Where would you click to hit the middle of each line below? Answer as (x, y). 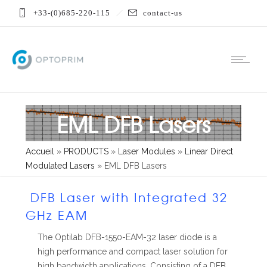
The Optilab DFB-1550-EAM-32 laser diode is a (127, 237)
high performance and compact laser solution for (133, 252)
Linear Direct (209, 152)
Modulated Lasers (60, 166)
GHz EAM (57, 215)
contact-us (163, 13)
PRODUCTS (86, 152)
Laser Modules (147, 152)
